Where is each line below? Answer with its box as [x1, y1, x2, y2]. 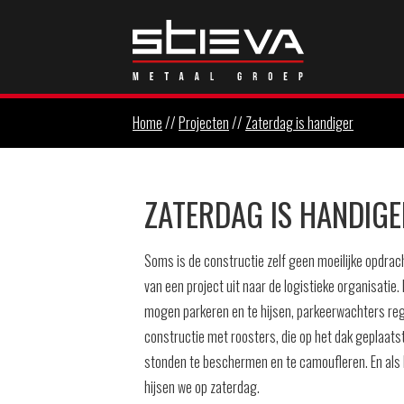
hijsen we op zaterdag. [143, 375, 260, 398]
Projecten [179, 112, 229, 134]
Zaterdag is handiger [245, 112, 353, 134]
